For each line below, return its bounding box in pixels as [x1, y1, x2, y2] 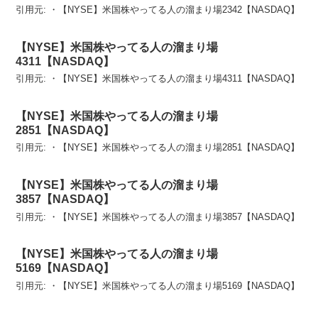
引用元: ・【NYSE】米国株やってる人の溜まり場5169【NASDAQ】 [16, 280, 300, 291]
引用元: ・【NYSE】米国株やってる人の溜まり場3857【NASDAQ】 [16, 211, 300, 222]
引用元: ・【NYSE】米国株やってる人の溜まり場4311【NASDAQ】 [16, 72, 300, 84]
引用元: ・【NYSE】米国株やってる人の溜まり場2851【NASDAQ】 [16, 142, 300, 153]
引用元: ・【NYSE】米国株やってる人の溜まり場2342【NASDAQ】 [16, 4, 300, 15]
